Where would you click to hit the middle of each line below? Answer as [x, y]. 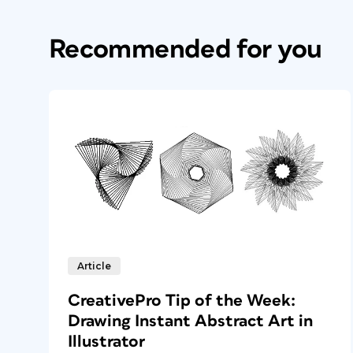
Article [94, 266]
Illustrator [106, 342]
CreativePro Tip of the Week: [182, 301]
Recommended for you [186, 49]
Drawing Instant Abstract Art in [190, 321]
